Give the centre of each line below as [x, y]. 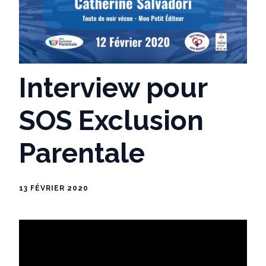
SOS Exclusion [111, 120]
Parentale [82, 153]
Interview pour [113, 88]
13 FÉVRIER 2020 [54, 188]
